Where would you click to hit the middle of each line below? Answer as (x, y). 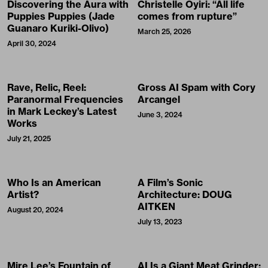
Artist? (23, 194)
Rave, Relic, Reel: (47, 87)
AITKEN (156, 206)
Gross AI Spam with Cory (197, 87)
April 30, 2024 (32, 43)
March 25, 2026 (165, 31)
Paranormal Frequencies (65, 99)
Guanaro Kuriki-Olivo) (58, 28)
